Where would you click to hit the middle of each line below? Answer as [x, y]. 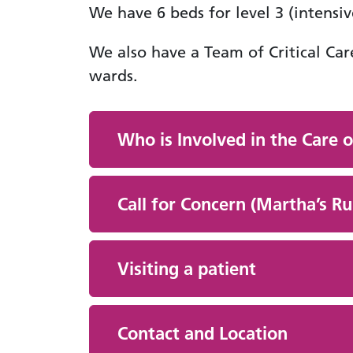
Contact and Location [202, 333]
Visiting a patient [186, 269]
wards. [113, 76]
